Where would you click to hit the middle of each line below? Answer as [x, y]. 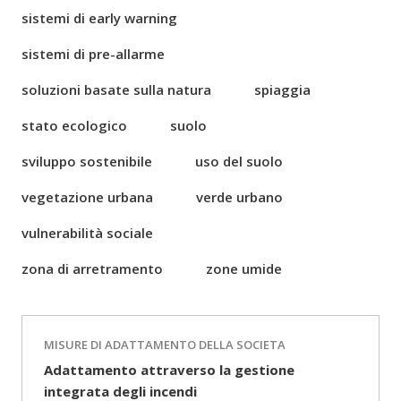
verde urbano [239, 197]
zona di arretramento [92, 269]
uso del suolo [239, 161]
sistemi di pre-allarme [93, 54]
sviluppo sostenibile [87, 161]
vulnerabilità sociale [87, 233]
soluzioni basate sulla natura [116, 90]
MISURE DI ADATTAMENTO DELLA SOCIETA [165, 345]
